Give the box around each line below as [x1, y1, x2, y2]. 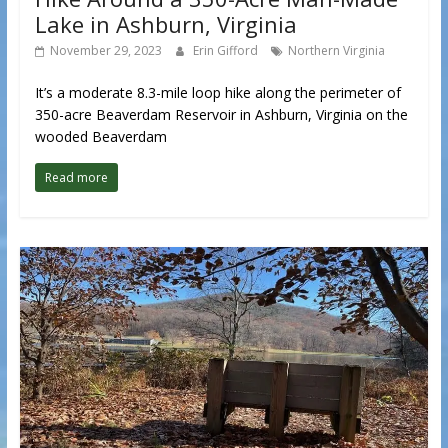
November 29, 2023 [49, 41, 162, 59]
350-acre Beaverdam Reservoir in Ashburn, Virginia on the [34, 104, 408, 124]
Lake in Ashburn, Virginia [34, 8, 297, 39]
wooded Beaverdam [34, 126, 167, 146]
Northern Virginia [287, 41, 385, 59]
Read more [44, 168, 108, 186]
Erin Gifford [192, 41, 261, 59]
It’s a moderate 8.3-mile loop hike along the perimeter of [34, 82, 401, 102]
